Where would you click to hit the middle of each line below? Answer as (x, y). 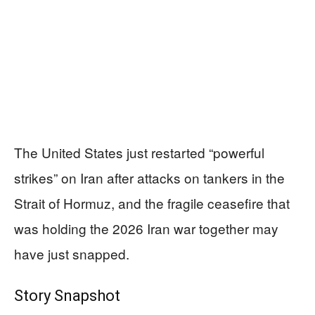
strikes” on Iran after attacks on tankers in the (149, 177)
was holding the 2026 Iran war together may (146, 228)
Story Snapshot (67, 295)
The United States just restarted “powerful (139, 152)
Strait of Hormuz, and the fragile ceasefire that (152, 202)
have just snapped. (72, 253)
